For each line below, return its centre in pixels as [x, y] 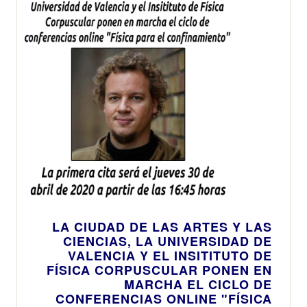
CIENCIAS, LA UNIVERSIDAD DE [168, 241]
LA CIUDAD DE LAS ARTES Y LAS [162, 226]
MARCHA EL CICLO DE [198, 284]
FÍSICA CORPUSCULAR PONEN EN [159, 270]
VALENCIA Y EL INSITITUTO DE [170, 255]
